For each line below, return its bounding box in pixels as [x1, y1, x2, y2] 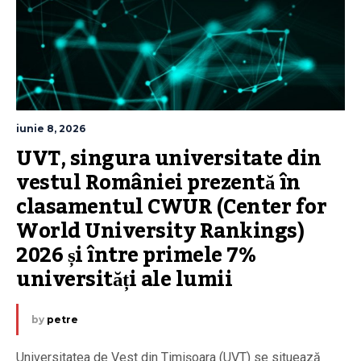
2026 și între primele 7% [16, 234, 256, 276]
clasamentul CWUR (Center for [16, 186, 326, 227]
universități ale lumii [16, 259, 232, 300]
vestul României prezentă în [16, 162, 301, 203]
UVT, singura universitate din [16, 138, 322, 179]
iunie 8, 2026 [16, 122, 85, 135]
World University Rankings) [16, 210, 304, 251]
